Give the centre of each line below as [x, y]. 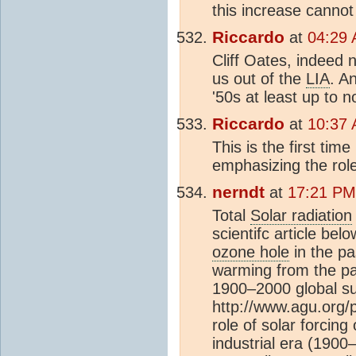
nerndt [238, 193]
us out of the [259, 79]
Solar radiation [301, 216]
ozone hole [251, 252]
